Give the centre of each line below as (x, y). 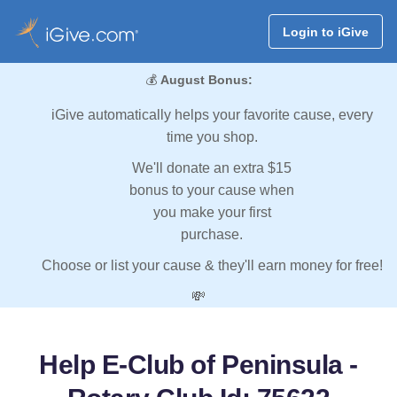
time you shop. (212, 137)
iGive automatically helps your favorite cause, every (212, 115)
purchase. (212, 235)
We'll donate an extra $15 (212, 168)
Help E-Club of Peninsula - (198, 365)
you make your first (212, 213)
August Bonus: (206, 80)
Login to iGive (325, 31)
